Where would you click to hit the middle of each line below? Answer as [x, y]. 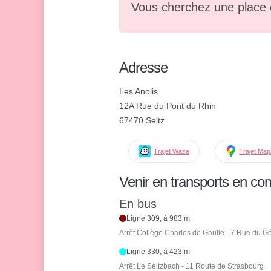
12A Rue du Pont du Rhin [168, 106]
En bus [138, 204]
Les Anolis [139, 91]
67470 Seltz [142, 120]
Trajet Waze [172, 151]
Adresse [143, 67]
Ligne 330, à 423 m [158, 252]
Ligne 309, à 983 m [158, 219]
